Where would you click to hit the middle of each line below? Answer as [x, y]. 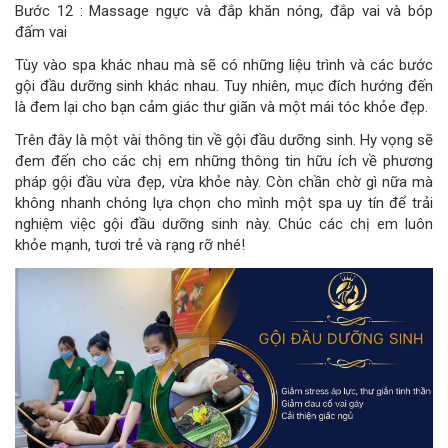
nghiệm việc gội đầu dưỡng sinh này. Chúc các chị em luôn [224, 224]
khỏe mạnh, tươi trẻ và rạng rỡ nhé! [130, 245]
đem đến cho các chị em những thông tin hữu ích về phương [224, 161]
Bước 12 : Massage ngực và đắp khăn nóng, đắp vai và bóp [224, 11]
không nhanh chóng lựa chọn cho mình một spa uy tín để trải [224, 203]
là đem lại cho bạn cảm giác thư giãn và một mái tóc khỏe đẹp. [221, 107]
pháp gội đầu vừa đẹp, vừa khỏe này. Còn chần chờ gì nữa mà [224, 182]
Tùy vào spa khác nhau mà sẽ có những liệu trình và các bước [224, 65]
